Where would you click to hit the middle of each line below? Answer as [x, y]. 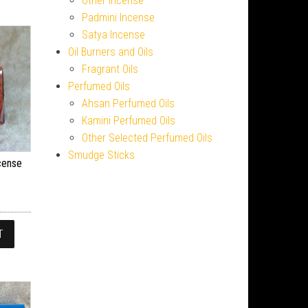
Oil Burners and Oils [110, 52]
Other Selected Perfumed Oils [147, 138]
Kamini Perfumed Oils [128, 121]
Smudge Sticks [101, 155]
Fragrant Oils [110, 69]
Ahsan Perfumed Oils [128, 103]
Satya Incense [113, 35]
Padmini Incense [118, 18]
